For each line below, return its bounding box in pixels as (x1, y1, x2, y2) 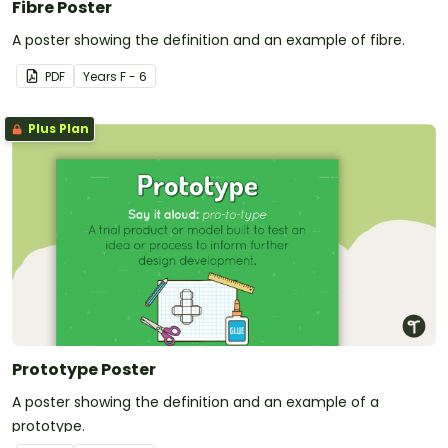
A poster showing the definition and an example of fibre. (12, 30, 405, 51)
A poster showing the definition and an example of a (12, 392, 379, 413)
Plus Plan (25, 120, 89, 138)
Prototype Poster (12, 358, 156, 382)
